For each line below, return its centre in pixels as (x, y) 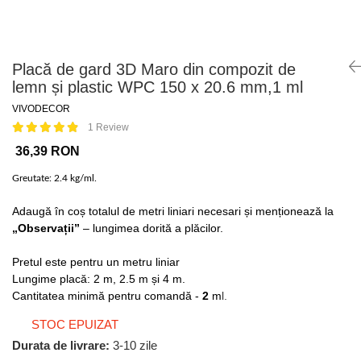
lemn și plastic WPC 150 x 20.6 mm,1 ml (158, 87)
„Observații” (46, 228)
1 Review (108, 127)
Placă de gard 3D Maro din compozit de (154, 69)
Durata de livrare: (61, 345)
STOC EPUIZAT (73, 324)
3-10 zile (133, 345)
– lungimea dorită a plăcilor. (151, 228)
